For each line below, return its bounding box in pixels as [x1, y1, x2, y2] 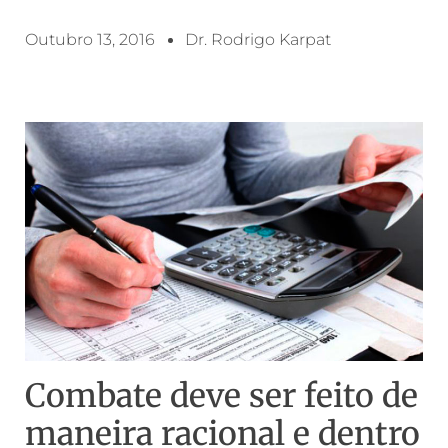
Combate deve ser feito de [25, 376, 418, 417]
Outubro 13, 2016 [25, 30, 155, 50]
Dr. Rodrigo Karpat [185, 30, 331, 50]
